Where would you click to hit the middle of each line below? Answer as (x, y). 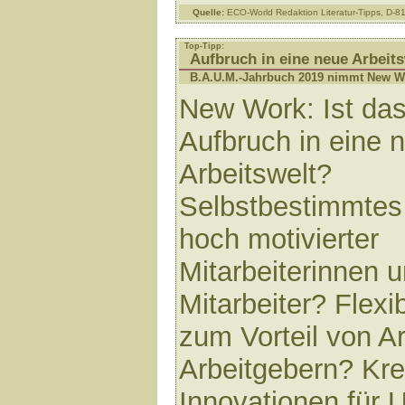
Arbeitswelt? (255, 174)
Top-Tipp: (204, 46)
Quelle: (208, 12)
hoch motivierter (279, 239)
